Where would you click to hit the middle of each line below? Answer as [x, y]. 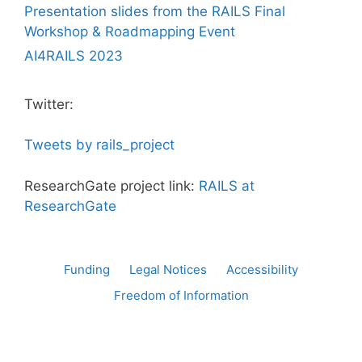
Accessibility [262, 269]
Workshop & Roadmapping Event [130, 31]
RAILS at [227, 185]
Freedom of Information [181, 295]
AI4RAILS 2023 [74, 55]
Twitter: [49, 104]
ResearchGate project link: [112, 185]
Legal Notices [168, 269]
